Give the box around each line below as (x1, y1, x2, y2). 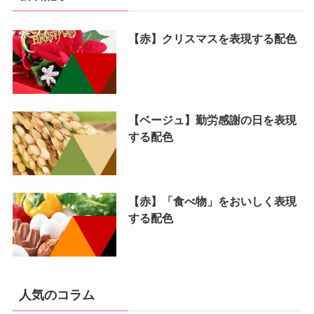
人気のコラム (18, 288, 95, 303)
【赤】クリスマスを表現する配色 (128, 32, 296, 45)
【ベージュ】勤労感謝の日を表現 (128, 113, 296, 126)
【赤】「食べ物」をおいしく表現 (128, 194, 296, 207)
